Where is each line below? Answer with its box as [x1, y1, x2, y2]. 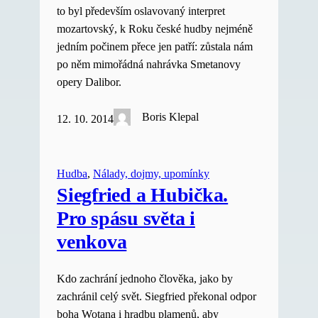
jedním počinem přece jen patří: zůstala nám [57, 40, 253, 53]
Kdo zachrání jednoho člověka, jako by [57, 272, 233, 285]
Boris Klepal [142, 110, 199, 124]
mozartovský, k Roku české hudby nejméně [57, 22, 253, 35]
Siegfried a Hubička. [57, 183, 229, 206]
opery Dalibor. [57, 75, 121, 89]
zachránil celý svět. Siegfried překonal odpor [57, 290, 256, 303]
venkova [57, 230, 127, 253]
